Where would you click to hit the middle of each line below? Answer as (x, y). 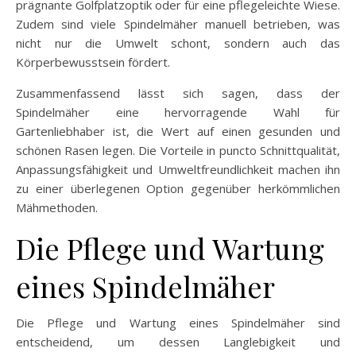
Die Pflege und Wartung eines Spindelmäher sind (178, 323)
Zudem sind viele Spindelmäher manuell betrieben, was (178, 24)
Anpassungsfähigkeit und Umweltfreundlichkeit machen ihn (178, 169)
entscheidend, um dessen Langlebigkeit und (178, 342)
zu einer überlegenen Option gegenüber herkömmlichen (178, 188)
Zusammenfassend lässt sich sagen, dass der (178, 93)
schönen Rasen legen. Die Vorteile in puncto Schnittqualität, (178, 150)
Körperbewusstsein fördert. (93, 62)
